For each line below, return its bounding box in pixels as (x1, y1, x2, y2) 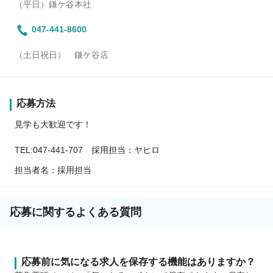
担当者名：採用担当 (15, 165, 91, 175)
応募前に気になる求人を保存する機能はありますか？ (21, 257, 255, 268)
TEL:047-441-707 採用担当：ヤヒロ (15, 145, 160, 155)
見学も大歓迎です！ (15, 119, 91, 130)
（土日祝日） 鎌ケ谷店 (15, 50, 108, 60)
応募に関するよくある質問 (10, 206, 141, 219)
